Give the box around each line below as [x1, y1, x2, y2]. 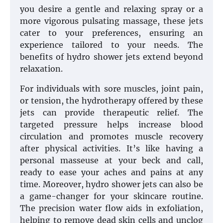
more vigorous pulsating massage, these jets [20, 16, 203, 26]
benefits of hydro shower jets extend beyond [20, 52, 203, 62]
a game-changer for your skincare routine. [20, 191, 203, 202]
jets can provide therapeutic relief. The [20, 108, 203, 118]
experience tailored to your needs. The [20, 40, 203, 50]
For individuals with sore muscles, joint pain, [20, 84, 203, 94]
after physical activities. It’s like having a [20, 143, 203, 154]
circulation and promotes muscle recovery [20, 131, 203, 142]
